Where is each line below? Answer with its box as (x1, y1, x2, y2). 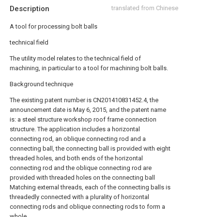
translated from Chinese (111, 4, 178, 12)
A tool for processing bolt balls (10, 23, 97, 30)
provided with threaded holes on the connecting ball (10, 174, 155, 181)
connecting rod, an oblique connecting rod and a (10, 135, 146, 142)
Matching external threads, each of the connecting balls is (10, 184, 170, 191)
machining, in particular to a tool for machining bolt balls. (10, 64, 168, 72)
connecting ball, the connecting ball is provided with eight (10, 145, 170, 152)
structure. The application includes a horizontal (10, 125, 140, 133)
